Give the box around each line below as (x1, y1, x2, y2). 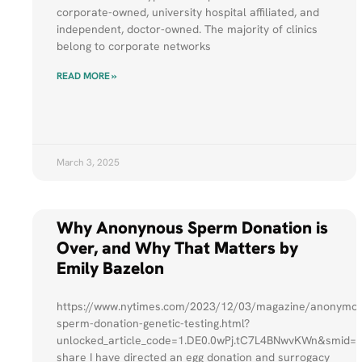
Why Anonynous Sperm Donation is (57, 217, 329, 239)
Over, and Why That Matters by (57, 237, 299, 259)
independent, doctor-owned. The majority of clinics (57, 22, 318, 37)
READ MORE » (57, 69, 118, 83)
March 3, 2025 (57, 156, 120, 170)
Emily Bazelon (57, 257, 165, 280)
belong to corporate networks (57, 39, 212, 54)
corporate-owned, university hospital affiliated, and (57, 5, 320, 20)
